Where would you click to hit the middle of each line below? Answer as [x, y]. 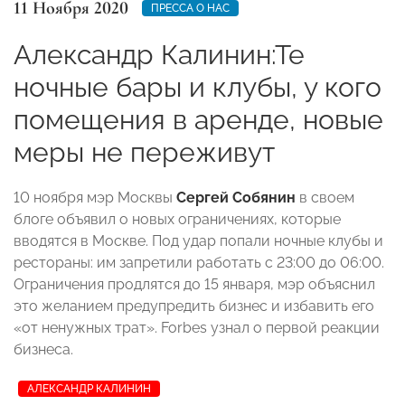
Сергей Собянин [236, 197]
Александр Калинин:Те [159, 54]
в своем [325, 197]
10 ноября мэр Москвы [95, 197]
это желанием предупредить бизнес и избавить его [194, 306]
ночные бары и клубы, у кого [198, 87]
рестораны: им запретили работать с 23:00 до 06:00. [199, 262]
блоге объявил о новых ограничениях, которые [177, 219]
